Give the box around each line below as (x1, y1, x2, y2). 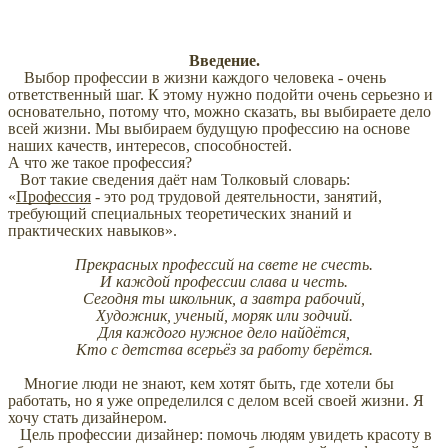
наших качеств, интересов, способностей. (8, 137, 292, 155)
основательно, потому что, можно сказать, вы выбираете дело (8, 103, 431, 121)
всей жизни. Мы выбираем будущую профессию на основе (8, 120, 410, 138)
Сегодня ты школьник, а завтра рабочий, (83, 290, 365, 308)
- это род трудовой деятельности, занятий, (91, 188, 382, 206)
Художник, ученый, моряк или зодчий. (95, 307, 353, 325)
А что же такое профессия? (8, 154, 192, 172)
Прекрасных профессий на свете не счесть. (75, 256, 373, 274)
